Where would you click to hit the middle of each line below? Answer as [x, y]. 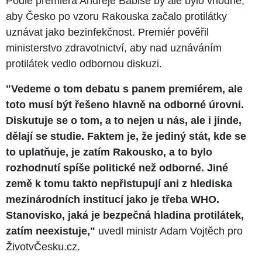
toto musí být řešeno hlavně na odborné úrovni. [125, 105]
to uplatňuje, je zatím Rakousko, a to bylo [109, 152]
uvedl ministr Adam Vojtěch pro [169, 231]
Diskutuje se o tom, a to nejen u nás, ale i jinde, [124, 121]
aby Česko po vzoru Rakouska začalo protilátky [116, 17]
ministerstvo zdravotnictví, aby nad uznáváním [114, 48]
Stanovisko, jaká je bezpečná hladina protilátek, [125, 216]
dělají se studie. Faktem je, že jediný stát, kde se [126, 137]
